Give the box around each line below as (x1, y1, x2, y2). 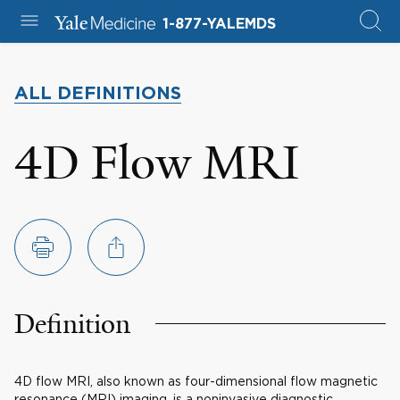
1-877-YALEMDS (162, 17, 276, 31)
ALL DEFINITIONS (14, 85, 181, 103)
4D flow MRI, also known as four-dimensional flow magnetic (14, 374, 378, 387)
